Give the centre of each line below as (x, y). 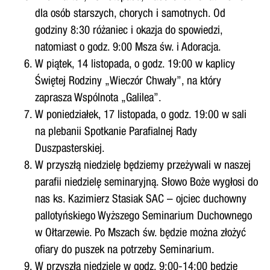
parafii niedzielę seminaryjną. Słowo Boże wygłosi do (146, 183)
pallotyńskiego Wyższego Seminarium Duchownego (143, 217)
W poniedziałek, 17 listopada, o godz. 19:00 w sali (140, 116)
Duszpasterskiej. (70, 149)
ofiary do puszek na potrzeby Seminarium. (124, 251)
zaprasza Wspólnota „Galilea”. (98, 99)
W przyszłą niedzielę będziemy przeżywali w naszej (143, 166)
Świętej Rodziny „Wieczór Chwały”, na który (128, 82)
